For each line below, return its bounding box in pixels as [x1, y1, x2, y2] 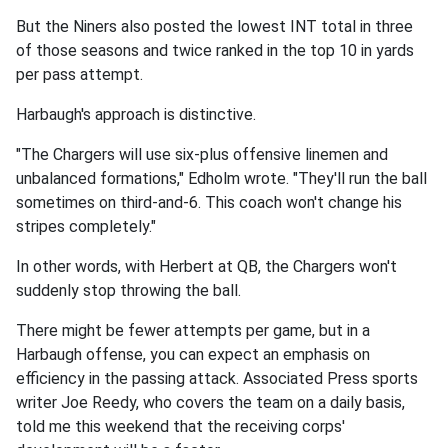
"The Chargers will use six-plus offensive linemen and [16, 144, 388, 164]
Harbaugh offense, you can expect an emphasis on [16, 344, 370, 364]
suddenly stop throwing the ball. [16, 280, 245, 300]
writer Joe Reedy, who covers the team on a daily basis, [16, 392, 405, 412]
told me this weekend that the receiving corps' [16, 416, 345, 436]
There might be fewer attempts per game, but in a [16, 320, 370, 340]
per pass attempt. [16, 64, 143, 84]
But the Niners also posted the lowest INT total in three [16, 16, 413, 36]
